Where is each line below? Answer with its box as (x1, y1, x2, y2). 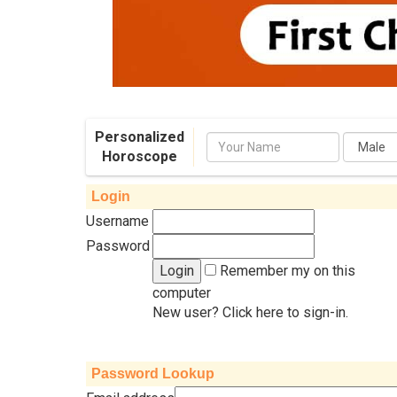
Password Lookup (91, 365, 214, 381)
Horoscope (102, 147, 177, 165)
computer (152, 284, 211, 301)
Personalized (95, 128, 184, 145)
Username (86, 212, 149, 230)
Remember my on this (216, 261, 355, 279)
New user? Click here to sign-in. (152, 303, 348, 321)
